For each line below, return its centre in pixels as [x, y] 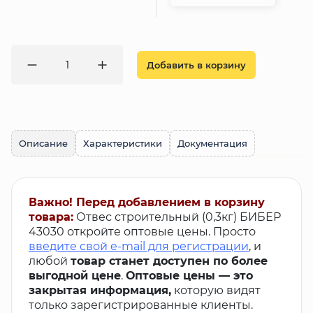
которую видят [216, 290]
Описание [43, 143]
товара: [51, 217]
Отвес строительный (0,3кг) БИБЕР [179, 217]
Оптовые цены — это [189, 276]
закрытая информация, [100, 290]
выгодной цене [75, 276]
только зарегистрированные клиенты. [141, 305]
